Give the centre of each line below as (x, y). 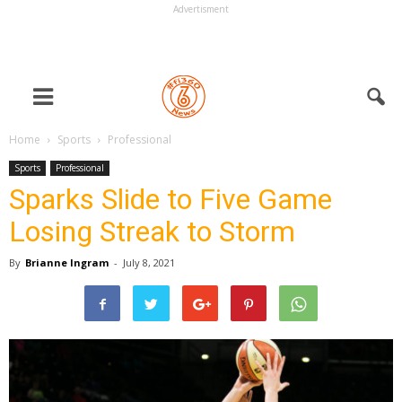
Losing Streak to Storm (152, 232)
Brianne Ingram (67, 262)
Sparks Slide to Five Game (170, 199)
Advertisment (201, 9)
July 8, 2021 (149, 262)
